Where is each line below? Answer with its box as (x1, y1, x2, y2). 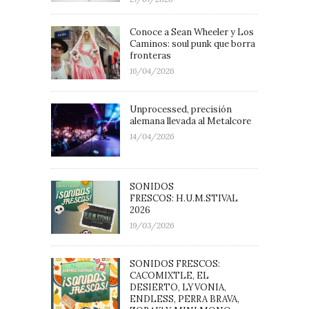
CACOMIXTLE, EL (130, 270, 209, 282)
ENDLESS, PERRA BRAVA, (130, 293, 239, 306)
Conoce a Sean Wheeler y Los (130, 26, 254, 39)
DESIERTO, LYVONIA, (130, 281, 226, 294)
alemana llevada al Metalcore (130, 115, 251, 128)
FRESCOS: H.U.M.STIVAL (130, 192, 238, 205)
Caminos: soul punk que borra (130, 38, 255, 50)
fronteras (130, 50, 171, 62)
